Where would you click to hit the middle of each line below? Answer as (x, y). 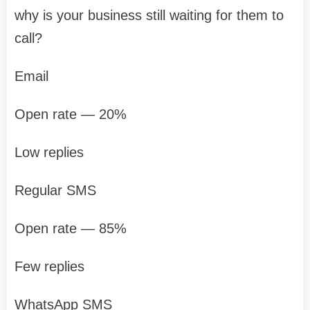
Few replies (49, 267)
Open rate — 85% (71, 229)
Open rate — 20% (71, 115)
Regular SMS (55, 191)
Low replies (49, 153)
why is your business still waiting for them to (149, 16)
